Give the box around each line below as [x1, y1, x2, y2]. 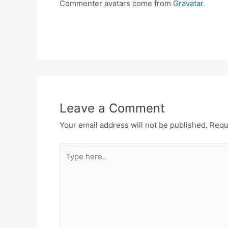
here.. [59, 158, 80, 168]
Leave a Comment [60, 101, 165, 116]
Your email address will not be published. [60, 120, 208, 130]
